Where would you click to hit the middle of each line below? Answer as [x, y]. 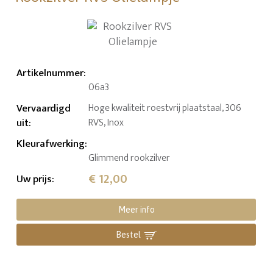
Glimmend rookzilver [129, 158]
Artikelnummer [50, 73]
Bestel [129, 234]
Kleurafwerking [51, 144]
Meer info [136, 209]
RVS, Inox [106, 122]
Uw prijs [34, 179]
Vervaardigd [44, 108]
